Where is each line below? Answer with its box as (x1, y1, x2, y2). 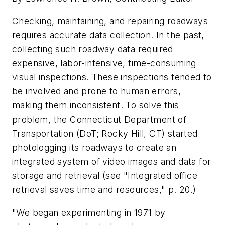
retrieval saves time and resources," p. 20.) (12, 184, 196, 195)
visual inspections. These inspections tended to (12, 72, 212, 83)
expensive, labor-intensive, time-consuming (12, 58, 196, 69)
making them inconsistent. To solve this (12, 100, 179, 111)
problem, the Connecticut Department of (12, 114, 187, 125)
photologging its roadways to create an (12, 142, 177, 153)
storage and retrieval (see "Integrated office (12, 170, 197, 181)
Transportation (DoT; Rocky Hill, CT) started (12, 128, 198, 139)
